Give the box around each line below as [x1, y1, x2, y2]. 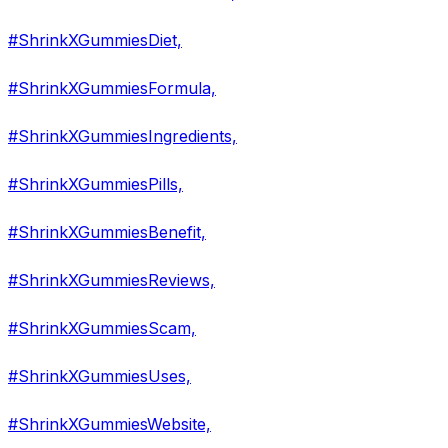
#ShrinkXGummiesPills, [8, 174, 183, 195]
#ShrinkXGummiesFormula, [8, 78, 216, 99]
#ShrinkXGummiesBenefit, [8, 222, 206, 243]
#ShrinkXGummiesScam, [8, 318, 196, 339]
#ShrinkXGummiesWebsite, [8, 414, 211, 435]
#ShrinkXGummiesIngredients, [8, 126, 237, 147]
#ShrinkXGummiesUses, [8, 366, 191, 387]
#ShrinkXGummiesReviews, [8, 270, 215, 291]
